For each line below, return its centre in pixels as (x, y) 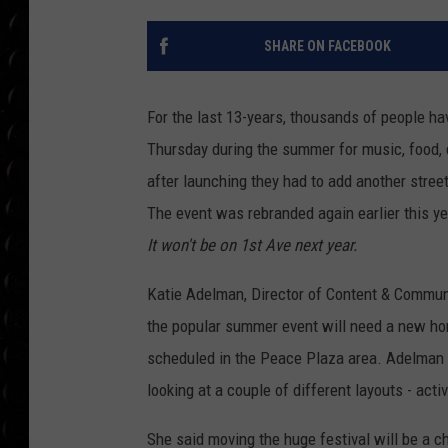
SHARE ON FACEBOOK (327, 46)
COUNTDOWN (391, 28)
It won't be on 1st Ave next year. (252, 245)
